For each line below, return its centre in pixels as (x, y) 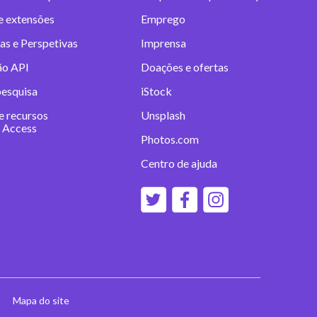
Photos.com (169, 139)
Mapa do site (41, 300)
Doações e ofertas (184, 67)
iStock (156, 91)
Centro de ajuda (179, 163)
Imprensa (163, 43)
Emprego (163, 19)
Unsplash (163, 115)
